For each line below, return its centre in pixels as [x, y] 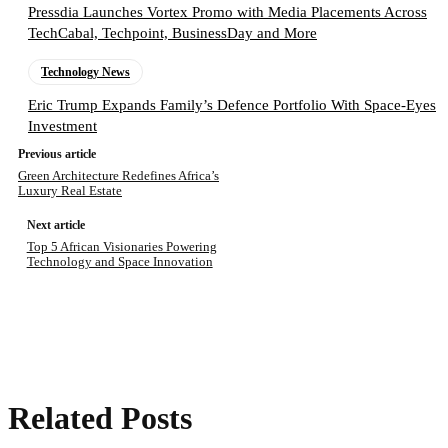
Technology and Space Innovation [119, 262]
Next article [55, 225]
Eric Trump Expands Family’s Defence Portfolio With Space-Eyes [232, 105]
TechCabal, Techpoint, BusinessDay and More [172, 33]
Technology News [85, 72]
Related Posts [100, 418]
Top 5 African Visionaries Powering [121, 247]
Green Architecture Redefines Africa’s [118, 176]
